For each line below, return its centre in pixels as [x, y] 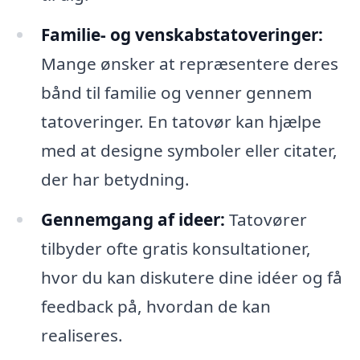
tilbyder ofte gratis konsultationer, [176, 248]
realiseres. [82, 335]
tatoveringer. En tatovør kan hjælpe [181, 121]
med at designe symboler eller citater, [189, 150]
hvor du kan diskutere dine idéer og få [191, 277]
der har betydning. [115, 179]
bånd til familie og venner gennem [176, 92]
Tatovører [266, 219]
